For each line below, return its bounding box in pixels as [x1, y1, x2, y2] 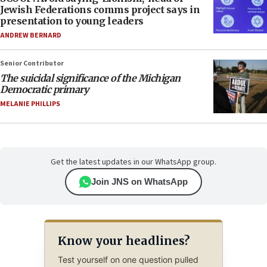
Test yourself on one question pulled [57, 254, 198, 265]
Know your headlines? [57, 234, 190, 249]
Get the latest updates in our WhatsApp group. [51, 156, 216, 169]
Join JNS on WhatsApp [91, 176, 188, 187]
